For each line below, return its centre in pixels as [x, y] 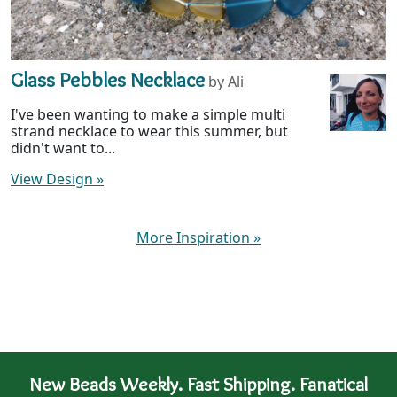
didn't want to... [63, 148]
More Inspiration [195, 237]
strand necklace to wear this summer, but [149, 131]
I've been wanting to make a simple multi [148, 114]
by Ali [226, 81]
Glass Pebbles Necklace [108, 79]
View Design [54, 179]
